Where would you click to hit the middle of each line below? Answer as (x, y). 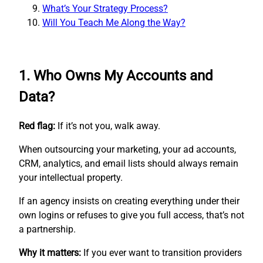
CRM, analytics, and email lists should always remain (129, 163)
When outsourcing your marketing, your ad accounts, (127, 149)
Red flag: (37, 126)
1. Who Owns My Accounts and (116, 75)
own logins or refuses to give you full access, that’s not (131, 215)
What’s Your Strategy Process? (105, 8)
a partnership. (47, 229)
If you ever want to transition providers (161, 252)
